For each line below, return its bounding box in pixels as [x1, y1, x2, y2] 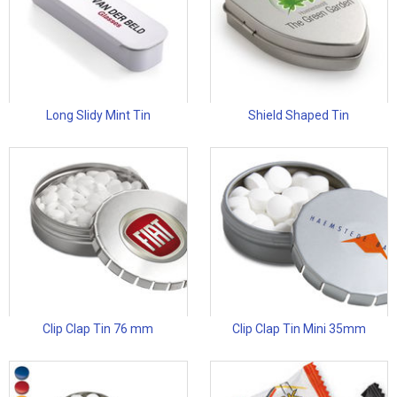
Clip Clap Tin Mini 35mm [231, 322, 366, 337]
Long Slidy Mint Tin [45, 108, 151, 123]
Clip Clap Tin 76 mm [43, 322, 154, 337]
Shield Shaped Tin [248, 108, 350, 123]
